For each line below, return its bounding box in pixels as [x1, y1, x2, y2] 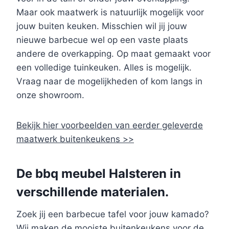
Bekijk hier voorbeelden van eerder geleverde [16, 120, 203, 131]
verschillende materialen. [16, 185, 169, 200]
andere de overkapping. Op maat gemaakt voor [16, 49, 211, 59]
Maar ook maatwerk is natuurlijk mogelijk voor [16, 7, 204, 18]
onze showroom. [16, 90, 84, 101]
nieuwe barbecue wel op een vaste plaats [16, 35, 188, 45]
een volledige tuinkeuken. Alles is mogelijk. [16, 62, 192, 73]
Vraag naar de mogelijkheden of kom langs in [16, 76, 202, 87]
